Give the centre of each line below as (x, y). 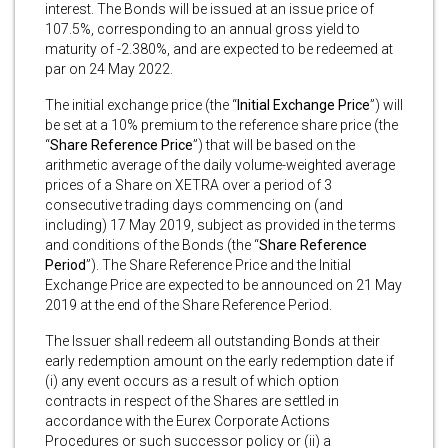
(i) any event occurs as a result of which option (192, 380)
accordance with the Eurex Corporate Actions (187, 420)
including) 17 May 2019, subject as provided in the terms (220, 224)
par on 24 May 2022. (109, 68)
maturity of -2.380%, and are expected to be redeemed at (219, 48)
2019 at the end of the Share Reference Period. (188, 304)
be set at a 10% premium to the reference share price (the (221, 124)
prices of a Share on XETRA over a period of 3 (188, 184)
